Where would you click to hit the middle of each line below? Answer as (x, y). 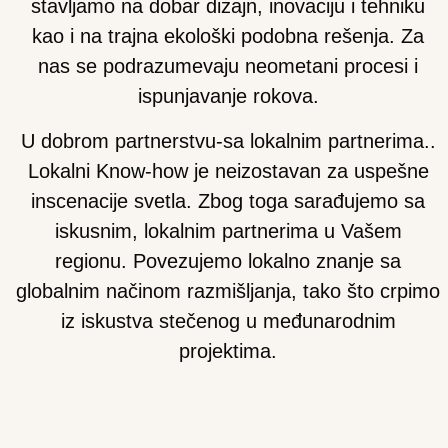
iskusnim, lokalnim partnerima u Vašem (228, 230)
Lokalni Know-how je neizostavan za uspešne (228, 170)
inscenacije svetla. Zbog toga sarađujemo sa (228, 200)
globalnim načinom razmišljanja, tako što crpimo (228, 290)
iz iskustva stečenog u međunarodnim (228, 320)
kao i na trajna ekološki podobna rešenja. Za (228, 35)
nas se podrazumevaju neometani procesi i (228, 65)
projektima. (228, 350)
